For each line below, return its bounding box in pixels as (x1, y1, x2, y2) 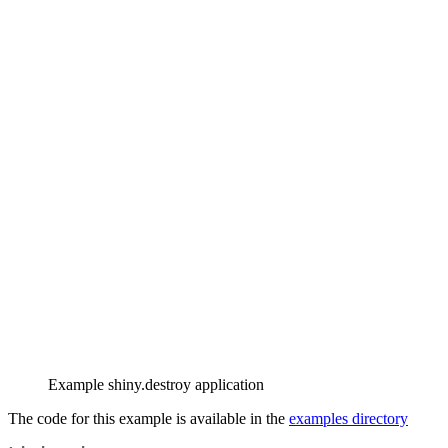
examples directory (289, 410, 408, 428)
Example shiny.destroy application (48, 376, 264, 394)
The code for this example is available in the (8, 410, 289, 428)
